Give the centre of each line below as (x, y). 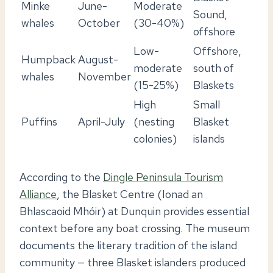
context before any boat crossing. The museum (135, 228)
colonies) (155, 138)
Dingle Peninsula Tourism (163, 177)
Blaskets (214, 85)
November (105, 76)
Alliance (38, 194)
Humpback (48, 59)
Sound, (210, 14)
